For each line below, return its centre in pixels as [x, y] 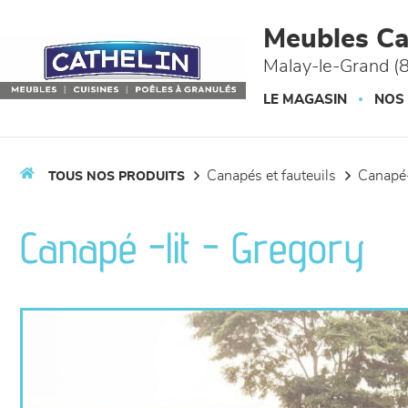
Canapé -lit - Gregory [193, 247]
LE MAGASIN [305, 100]
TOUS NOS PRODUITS [117, 177]
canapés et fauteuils [276, 176]
